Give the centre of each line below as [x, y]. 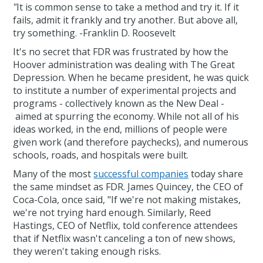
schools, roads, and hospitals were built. [101, 155]
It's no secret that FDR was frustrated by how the [121, 52]
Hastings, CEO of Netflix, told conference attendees [126, 226]
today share [216, 174]
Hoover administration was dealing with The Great [124, 65]
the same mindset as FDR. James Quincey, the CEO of [128, 187]
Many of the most [53, 174]
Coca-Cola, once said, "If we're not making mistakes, [127, 200]
